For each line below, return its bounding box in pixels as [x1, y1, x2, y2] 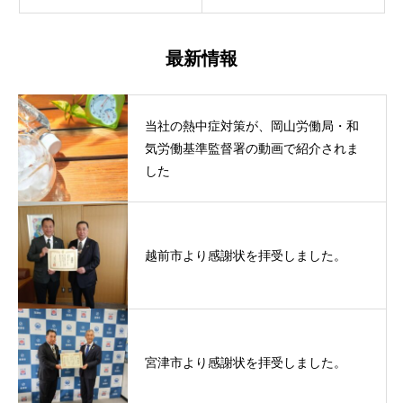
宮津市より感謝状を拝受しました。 [145, 355, 346, 371]
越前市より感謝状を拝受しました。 [145, 248, 346, 264]
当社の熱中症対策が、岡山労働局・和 [145, 119, 359, 134]
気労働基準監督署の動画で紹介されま [145, 141, 359, 157]
